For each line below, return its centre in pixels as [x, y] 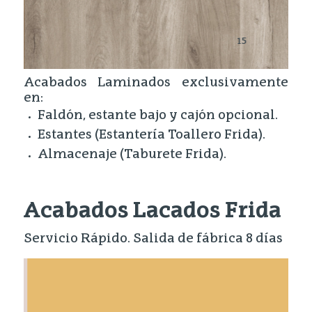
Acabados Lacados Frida [152, 212]
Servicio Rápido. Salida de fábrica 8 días [153, 239]
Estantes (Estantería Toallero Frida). [151, 135]
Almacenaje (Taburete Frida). [132, 155]
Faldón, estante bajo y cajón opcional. [157, 116]
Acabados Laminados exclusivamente [156, 83]
